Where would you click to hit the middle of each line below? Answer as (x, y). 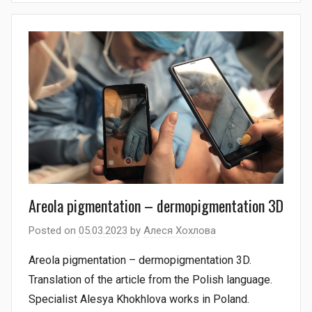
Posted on (54, 230)
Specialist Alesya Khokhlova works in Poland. (139, 299)
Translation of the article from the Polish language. (150, 279)
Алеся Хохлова (180, 230)
